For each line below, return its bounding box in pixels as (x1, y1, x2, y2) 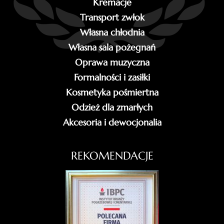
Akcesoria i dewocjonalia (62, 116, 161, 128)
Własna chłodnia (79, 26, 144, 38)
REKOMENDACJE (70, 148, 153, 163)
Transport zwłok (79, 11, 144, 23)
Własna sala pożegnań (68, 41, 155, 53)
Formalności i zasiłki (74, 71, 150, 83)
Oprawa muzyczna (74, 56, 149, 68)
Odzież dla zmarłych (71, 101, 152, 113)
